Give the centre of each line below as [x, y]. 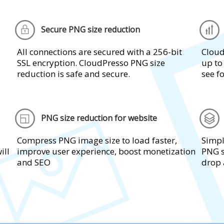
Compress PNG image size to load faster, [97, 140]
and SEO [33, 162]
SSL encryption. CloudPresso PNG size [91, 63]
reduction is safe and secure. [73, 74]
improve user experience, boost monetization [106, 151]
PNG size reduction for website [99, 118]
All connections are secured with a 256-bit [99, 52]
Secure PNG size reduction [90, 30]
